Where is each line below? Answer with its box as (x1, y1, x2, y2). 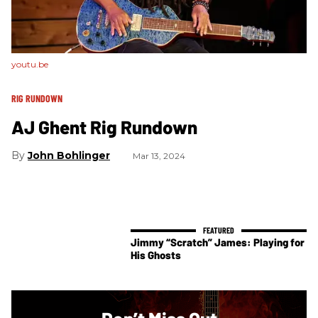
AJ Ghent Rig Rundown (11, 115, 197, 138)
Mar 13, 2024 (133, 150, 185, 161)
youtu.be (11, 58, 48, 70)
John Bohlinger (28, 148, 110, 162)
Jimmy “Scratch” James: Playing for (131, 236, 305, 249)
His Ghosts (131, 248, 181, 262)
